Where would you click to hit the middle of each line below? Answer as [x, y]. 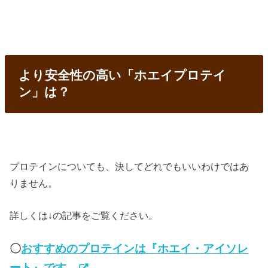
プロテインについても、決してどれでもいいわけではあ [130, 166]
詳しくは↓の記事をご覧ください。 [84, 216]
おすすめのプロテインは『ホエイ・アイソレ [135, 249]
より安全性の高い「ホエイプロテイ [122, 75]
